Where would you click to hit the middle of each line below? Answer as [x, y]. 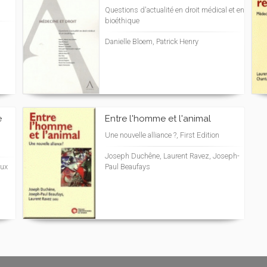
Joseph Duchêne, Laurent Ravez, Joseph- [172, 156]
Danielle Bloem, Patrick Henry [152, 41]
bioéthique [122, 21]
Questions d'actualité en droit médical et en [175, 10]
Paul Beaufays [128, 167]
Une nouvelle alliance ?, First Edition [162, 135]
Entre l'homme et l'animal [158, 119]
